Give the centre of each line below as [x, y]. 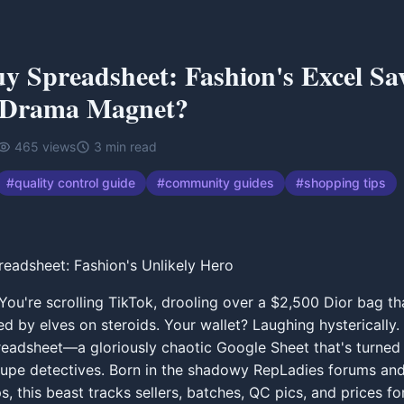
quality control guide [75, 183]
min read [131, 147]
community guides [220, 183]
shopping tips [345, 183]
